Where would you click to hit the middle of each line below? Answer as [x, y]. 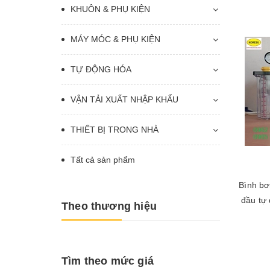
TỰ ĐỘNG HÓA [101, 69]
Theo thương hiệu [109, 206]
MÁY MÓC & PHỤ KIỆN [115, 39]
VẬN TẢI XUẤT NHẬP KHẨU [124, 99]
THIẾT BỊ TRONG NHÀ [115, 129]
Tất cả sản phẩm [103, 159]
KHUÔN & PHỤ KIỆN [110, 9]
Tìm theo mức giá [108, 261]
